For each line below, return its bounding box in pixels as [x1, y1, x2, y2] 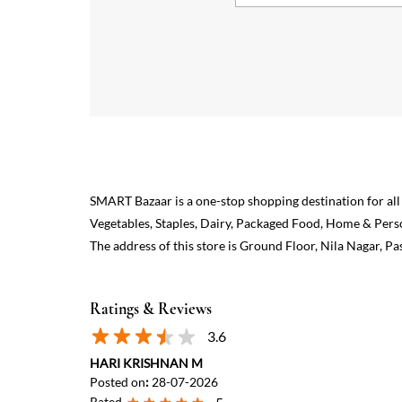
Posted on [89, 373, 145, 389]
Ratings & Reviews [89, 298, 212, 319]
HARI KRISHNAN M [89, 354, 203, 371]
